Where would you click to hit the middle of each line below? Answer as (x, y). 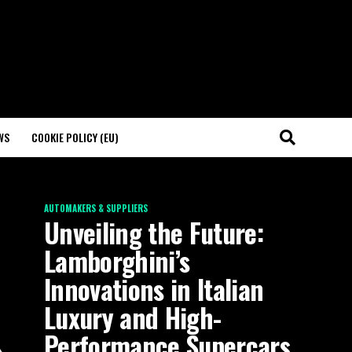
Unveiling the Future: (154, 233)
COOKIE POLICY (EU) (75, 137)
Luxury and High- (133, 317)
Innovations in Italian (154, 289)
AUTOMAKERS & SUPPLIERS (96, 208)
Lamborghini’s (117, 261)
